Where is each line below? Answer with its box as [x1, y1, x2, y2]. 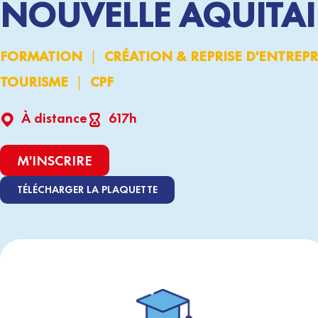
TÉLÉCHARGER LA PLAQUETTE [17, 182, 158, 197]
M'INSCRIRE [17, 151, 92, 170]
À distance [21, 109, 87, 127]
